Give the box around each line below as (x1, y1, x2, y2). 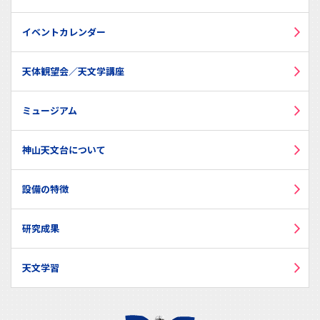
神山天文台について (22, 143, 106, 157)
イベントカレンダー (22, 25, 106, 39)
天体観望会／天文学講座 (22, 64, 124, 79)
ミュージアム (22, 104, 77, 118)
